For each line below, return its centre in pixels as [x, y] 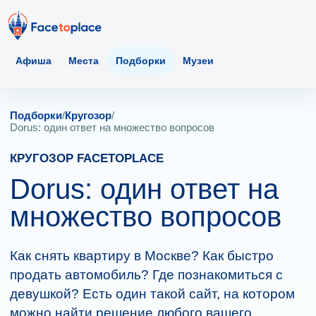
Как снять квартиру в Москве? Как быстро [142, 256]
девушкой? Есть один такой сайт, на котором [152, 294]
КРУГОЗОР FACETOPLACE [87, 158]
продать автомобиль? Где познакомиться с [146, 275]
